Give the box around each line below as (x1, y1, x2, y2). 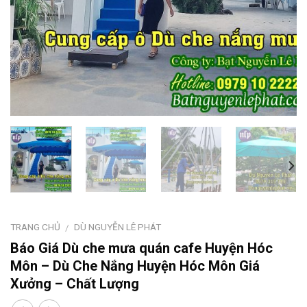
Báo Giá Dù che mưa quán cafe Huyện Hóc (10, 239, 273, 256)
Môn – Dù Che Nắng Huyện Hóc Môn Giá (10, 257, 260, 274)
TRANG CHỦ (10, 221, 60, 232)
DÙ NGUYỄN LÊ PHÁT (74, 221, 162, 232)
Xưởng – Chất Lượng (10, 275, 139, 292)
